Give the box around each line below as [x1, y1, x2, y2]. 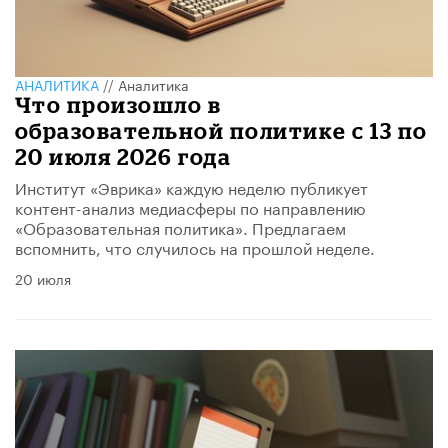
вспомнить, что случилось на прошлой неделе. [15, 233, 375, 259]
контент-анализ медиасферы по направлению [15, 193, 366, 219]
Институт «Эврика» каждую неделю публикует [15, 173, 368, 199]
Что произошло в [15, 91, 222, 117]
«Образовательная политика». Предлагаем [15, 213, 346, 239]
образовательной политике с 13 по [15, 117, 428, 143]
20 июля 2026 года [15, 143, 232, 169]
